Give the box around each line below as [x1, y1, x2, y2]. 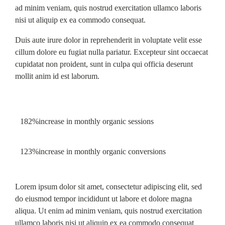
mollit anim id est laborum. [15, 72, 99, 80]
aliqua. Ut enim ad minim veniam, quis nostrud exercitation [15, 206, 202, 215]
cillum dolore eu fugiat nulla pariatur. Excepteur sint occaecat [15, 48, 208, 56]
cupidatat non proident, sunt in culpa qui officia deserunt [15, 60, 193, 68]
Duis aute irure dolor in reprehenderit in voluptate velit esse [15, 36, 202, 44]
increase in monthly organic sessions [39, 117, 154, 126]
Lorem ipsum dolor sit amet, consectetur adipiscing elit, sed [15, 182, 202, 191]
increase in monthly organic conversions [39, 147, 166, 156]
